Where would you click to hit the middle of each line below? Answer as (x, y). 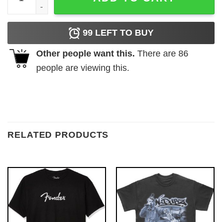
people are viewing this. (83, 68)
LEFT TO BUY (123, 33)
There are (157, 54)
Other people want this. (85, 54)
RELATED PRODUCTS (58, 135)
